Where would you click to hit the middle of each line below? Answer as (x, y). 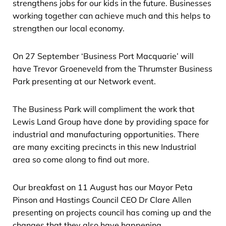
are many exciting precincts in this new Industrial (104, 147)
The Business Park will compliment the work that (104, 109)
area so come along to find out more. (81, 159)
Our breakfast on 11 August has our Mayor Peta (103, 187)
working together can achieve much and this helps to (111, 15)
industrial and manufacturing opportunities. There (106, 134)
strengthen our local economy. (69, 28)
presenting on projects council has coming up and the (112, 212)
